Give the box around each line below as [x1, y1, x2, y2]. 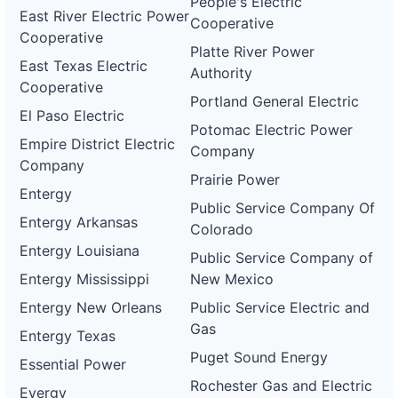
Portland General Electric [190, 92, 360, 110]
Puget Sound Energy [190, 348, 329, 366]
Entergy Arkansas [20, 213, 138, 231]
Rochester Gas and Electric [190, 377, 373, 394]
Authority [190, 64, 253, 82]
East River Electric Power [20, 7, 189, 25]
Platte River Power [190, 43, 315, 60]
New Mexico [190, 270, 275, 288]
